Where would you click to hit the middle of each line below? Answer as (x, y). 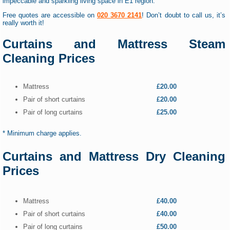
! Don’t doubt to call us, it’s (184, 15)
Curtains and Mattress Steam (114, 44)
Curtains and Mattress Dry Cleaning (114, 156)
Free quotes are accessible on (50, 15)
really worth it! (23, 23)
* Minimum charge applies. (42, 133)
